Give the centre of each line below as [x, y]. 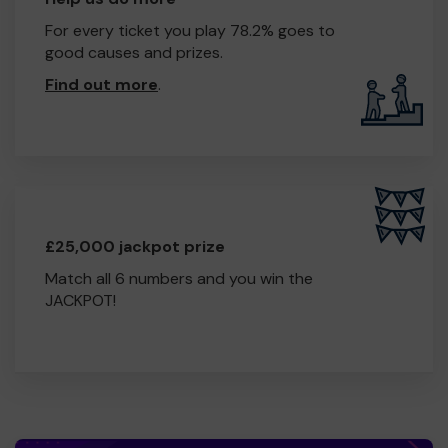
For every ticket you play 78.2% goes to [190, 30]
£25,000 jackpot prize [135, 246]
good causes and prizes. [134, 52]
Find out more [101, 84]
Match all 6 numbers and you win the [179, 278]
